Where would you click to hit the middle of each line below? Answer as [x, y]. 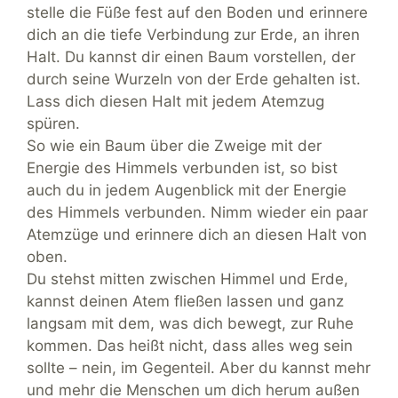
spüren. [53, 124]
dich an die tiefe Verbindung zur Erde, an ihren [193, 35]
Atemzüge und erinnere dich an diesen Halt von [197, 235]
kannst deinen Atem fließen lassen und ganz [185, 302]
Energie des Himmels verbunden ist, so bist [182, 168]
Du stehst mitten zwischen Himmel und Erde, [187, 279]
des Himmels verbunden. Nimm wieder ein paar [197, 213]
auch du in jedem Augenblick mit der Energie [187, 191]
